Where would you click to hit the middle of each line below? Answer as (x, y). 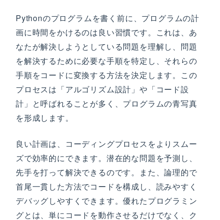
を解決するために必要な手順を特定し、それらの (107, 61)
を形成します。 (45, 118)
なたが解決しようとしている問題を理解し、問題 (107, 46)
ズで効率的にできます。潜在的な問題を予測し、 (107, 158)
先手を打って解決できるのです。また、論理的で (107, 172)
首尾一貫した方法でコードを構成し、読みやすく (107, 186)
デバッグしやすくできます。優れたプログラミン (107, 201)
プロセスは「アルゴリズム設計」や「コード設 (102, 89)
